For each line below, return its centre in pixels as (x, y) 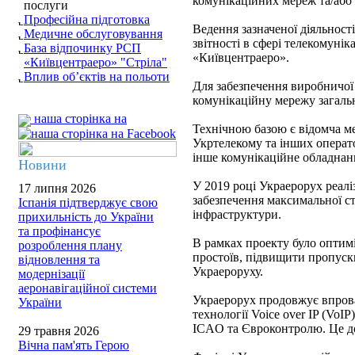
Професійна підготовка (87, 19)
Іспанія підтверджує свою (88, 202)
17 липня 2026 (57, 188)
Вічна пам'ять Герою (74, 345)
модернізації (52, 274)
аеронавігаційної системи (88, 288)
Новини (42, 165)
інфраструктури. (237, 214)
